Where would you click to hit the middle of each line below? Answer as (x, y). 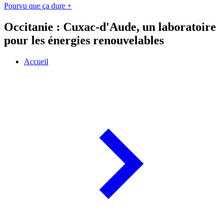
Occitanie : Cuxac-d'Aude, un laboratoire (110, 27)
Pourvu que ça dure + (38, 6)
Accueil (36, 62)
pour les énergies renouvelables (84, 41)
